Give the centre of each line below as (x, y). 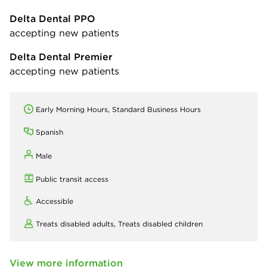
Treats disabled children (160, 223)
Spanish (49, 132)
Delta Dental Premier (61, 56)
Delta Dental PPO (52, 18)
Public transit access (72, 179)
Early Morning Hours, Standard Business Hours (118, 109)
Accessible (55, 201)
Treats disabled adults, (77, 223)
